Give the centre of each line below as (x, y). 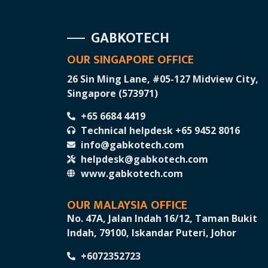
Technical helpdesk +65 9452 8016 (160, 131)
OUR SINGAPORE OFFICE (130, 60)
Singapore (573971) (112, 94)
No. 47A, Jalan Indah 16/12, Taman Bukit (162, 219)
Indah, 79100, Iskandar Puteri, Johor (152, 233)
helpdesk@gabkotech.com (144, 159)
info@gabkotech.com (132, 145)
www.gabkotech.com (132, 174)
